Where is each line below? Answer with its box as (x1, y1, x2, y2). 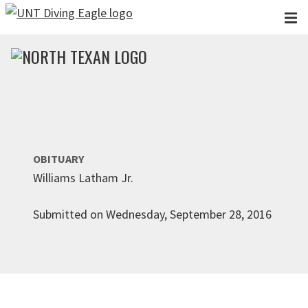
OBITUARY (33, 152, 84, 166)
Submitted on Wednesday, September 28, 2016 (33, 206, 272, 222)
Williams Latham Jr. (33, 170, 133, 186)
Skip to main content (7, 8, 114, 24)
